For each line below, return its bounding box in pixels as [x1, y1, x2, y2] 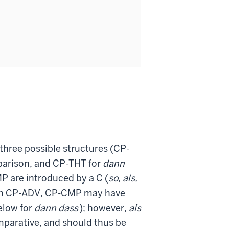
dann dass [34, 201, 78, 214]
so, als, [108, 172, 138, 184]
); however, [79, 201, 129, 214]
